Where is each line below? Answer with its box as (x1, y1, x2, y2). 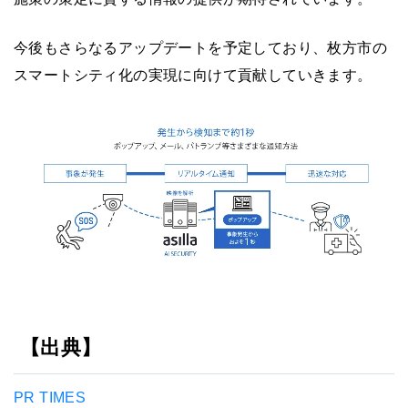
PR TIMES (14, 390, 87, 406)
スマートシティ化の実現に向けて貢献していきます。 (14, 66, 372, 83)
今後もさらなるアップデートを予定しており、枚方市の (14, 39, 387, 56)
